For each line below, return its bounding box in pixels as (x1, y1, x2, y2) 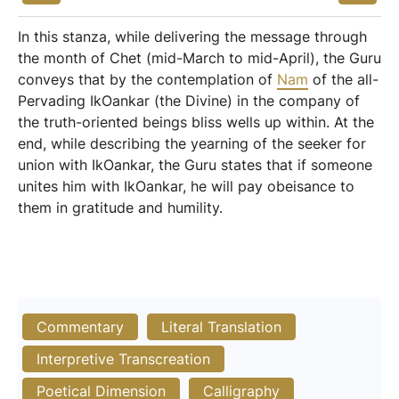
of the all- (308, 70, 379, 88)
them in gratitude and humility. (18, 199, 223, 216)
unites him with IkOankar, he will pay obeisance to (18, 177, 354, 195)
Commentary (37, 318, 124, 336)
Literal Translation (161, 318, 281, 336)
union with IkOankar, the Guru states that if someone (18, 156, 372, 174)
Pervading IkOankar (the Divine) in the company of (18, 92, 360, 110)
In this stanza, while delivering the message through (18, 28, 367, 45)
